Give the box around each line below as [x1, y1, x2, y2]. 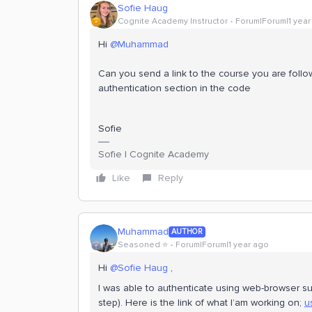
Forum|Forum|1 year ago [175, 240, 269, 251]
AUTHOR [171, 226, 203, 236]
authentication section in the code [98, 81, 251, 94]
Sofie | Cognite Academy [98, 148, 209, 160]
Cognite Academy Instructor [118, 16, 228, 27]
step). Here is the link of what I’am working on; [98, 296, 304, 309]
